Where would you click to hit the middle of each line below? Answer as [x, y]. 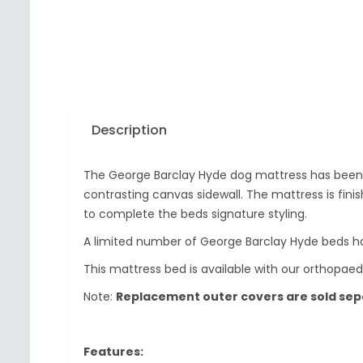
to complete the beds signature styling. [195, 214]
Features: [113, 352]
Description [129, 130]
